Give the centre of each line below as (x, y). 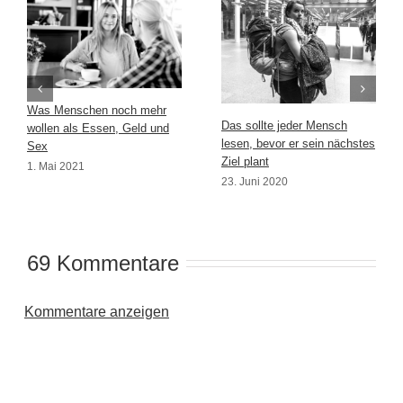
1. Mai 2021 (56, 167)
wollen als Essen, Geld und (98, 129)
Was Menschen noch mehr (97, 111)
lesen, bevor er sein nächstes (298, 144)
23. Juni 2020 (255, 182)
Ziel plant (245, 162)
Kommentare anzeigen (97, 311)
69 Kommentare (103, 263)
